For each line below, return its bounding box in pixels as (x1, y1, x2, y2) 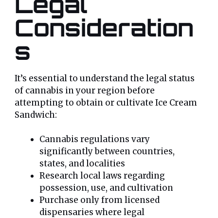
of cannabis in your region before (15, 85, 155, 96)
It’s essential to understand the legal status (15, 73, 195, 84)
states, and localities (39, 158, 125, 169)
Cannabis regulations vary (39, 134, 150, 145)
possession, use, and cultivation (39, 182, 173, 194)
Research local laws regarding (39, 170, 165, 182)
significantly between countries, (39, 146, 175, 157)
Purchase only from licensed (39, 195, 160, 206)
